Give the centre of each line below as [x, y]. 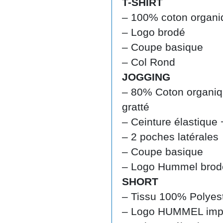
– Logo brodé [154, 32]
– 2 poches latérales [170, 136]
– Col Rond [149, 62]
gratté [136, 107]
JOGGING [146, 77]
